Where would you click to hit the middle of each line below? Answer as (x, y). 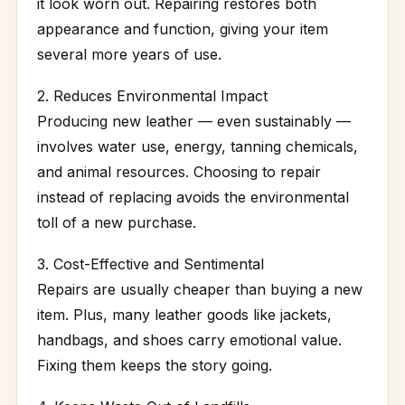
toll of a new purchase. (117, 222)
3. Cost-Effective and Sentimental (151, 264)
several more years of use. (129, 54)
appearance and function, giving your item (183, 29)
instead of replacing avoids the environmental (193, 197)
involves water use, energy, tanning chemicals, (198, 146)
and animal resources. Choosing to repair (179, 172)
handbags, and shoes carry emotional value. (189, 340)
